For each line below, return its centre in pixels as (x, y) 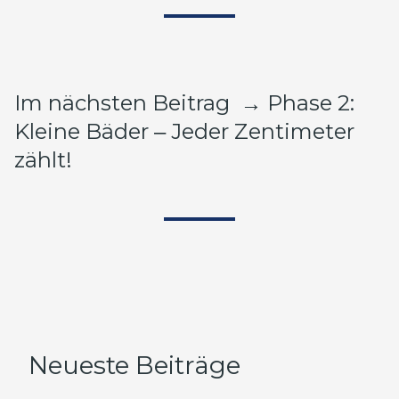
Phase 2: (308, 103)
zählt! (43, 160)
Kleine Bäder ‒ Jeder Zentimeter (184, 131)
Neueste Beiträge (134, 365)
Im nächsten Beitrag (127, 103)
